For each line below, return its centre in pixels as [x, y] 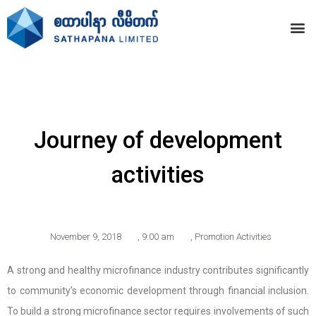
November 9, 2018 [86, 236]
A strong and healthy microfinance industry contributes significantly [158, 270]
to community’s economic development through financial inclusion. [158, 290]
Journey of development [158, 140]
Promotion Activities [233, 236]
